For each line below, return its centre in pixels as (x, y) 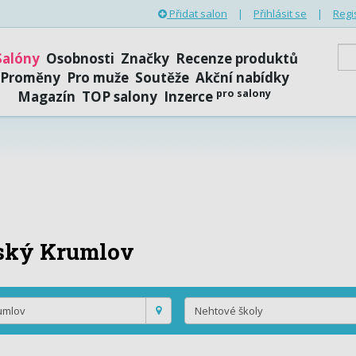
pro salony (244, 93)
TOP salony (120, 97)
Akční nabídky (242, 77)
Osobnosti (80, 58)
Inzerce (190, 97)
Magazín (47, 97)
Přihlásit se (280, 14)
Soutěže (162, 77)
